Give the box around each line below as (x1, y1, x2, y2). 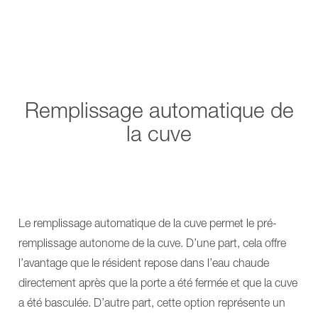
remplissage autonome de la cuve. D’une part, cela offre (18, 236, 286, 249)
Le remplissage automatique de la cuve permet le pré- (18, 216, 277, 229)
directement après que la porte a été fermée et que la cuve (18, 275, 297, 289)
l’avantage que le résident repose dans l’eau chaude (18, 256, 269, 269)
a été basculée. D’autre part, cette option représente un (18, 295, 285, 309)
